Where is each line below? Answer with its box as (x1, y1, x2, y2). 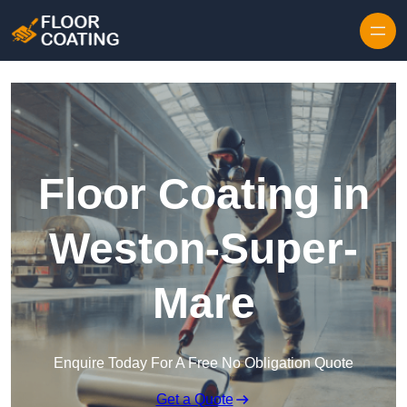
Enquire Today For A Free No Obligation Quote (54, 355, 353, 372)
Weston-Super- (49, 224, 358, 273)
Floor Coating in (37, 170, 370, 219)
